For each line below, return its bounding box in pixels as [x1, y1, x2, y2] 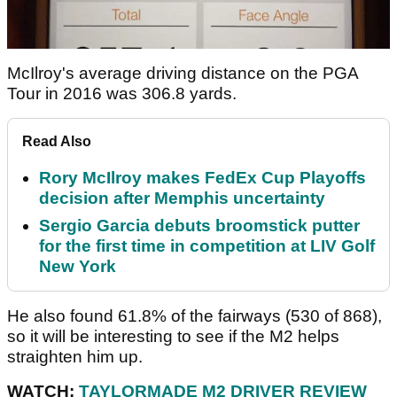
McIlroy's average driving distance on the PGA [7, 63, 358, 82]
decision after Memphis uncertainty [39, 188, 325, 207]
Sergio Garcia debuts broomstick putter [39, 215, 360, 235]
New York [39, 256, 116, 276]
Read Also [22, 133, 91, 149]
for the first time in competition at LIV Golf [39, 236, 375, 255]
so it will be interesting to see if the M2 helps [7, 326, 339, 346]
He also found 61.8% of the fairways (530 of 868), [7, 306, 382, 325]
